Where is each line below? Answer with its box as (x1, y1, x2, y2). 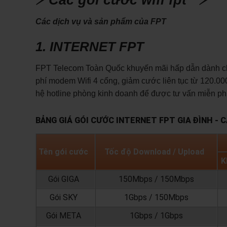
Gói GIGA (48, 174, 79, 184)
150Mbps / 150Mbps (118, 174, 194, 184)
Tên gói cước (39, 147, 89, 157)
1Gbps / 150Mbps (124, 193, 188, 203)
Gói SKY (49, 193, 78, 203)
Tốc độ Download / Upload (104, 147, 208, 157)
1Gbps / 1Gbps (129, 211, 183, 221)
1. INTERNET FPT (35, 39, 144, 54)
